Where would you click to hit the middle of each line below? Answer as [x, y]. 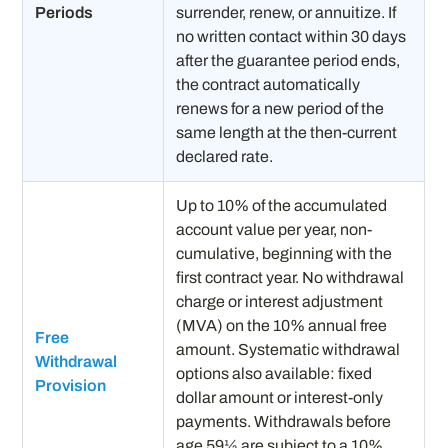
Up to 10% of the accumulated [282, 205]
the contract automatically [268, 84]
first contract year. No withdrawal [290, 277]
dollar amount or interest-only [280, 397]
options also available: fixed [274, 373]
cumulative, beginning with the [284, 253]
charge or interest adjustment [280, 301]
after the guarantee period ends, [288, 60]
